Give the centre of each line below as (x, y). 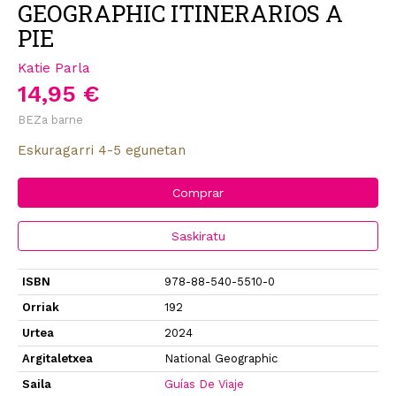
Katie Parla (54, 68)
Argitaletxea (57, 358)
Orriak (41, 307)
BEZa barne (50, 119)
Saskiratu (198, 236)
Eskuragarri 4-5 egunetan (102, 150)
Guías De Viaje (204, 384)
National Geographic (221, 358)
